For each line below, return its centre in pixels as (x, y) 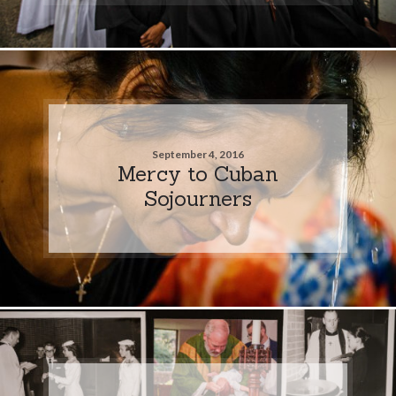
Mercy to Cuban (198, 173)
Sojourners (198, 198)
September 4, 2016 (198, 154)
